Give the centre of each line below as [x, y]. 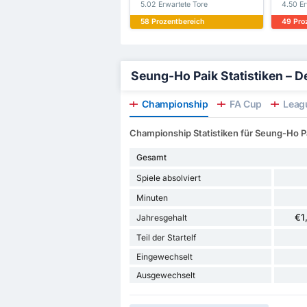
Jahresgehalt [161, 218]
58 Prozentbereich [172, 22]
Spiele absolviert [168, 178]
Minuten [152, 198]
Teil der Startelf [166, 238]
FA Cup [244, 104]
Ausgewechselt [165, 275]
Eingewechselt [164, 257]
